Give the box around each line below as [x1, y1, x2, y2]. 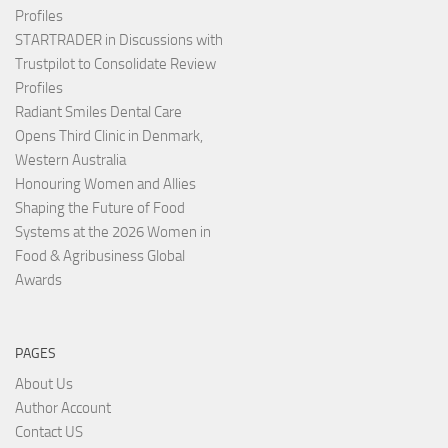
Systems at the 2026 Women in [15, 222, 211, 241]
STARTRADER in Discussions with [15, 30, 223, 49]
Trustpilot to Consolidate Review [15, 54, 216, 73]
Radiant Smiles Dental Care [15, 102, 182, 121]
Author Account [15, 398, 111, 417]
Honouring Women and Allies [15, 174, 196, 193]
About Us [15, 374, 73, 393]
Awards [15, 270, 62, 289]
